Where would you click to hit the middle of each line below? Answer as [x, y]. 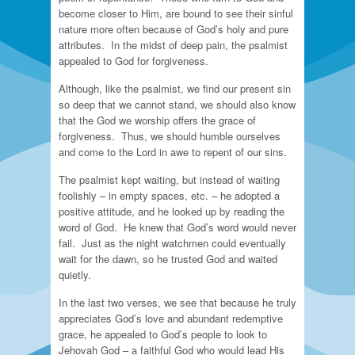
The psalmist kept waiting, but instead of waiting [169, 179]
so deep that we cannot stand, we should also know [177, 104]
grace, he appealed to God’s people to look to [163, 334]
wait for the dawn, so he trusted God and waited [168, 259]
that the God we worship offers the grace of [157, 120]
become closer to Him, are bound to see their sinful [176, 13]
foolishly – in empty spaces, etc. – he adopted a [169, 195]
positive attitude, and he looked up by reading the [172, 211]
